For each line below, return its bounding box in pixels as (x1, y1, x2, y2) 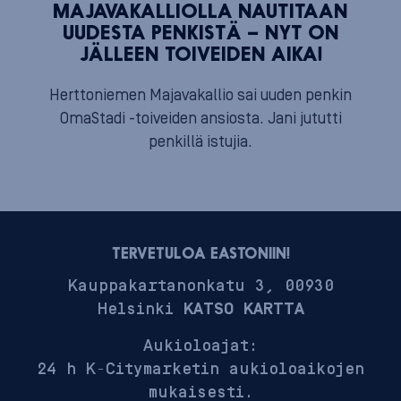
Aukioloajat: (143, 337, 258, 356)
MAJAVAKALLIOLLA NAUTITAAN (53, 3, 348, 22)
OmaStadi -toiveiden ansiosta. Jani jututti (59, 109, 342, 128)
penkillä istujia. (149, 132, 252, 151)
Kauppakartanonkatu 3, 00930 (67, 276, 334, 295)
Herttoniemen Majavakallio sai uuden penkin (49, 86, 352, 105)
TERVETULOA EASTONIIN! (111, 247, 290, 262)
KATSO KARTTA (183, 299, 304, 319)
